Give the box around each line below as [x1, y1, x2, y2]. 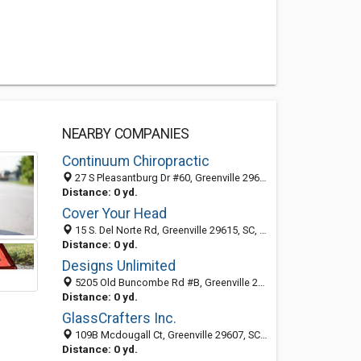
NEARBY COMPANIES [61, 126, 189, 142]
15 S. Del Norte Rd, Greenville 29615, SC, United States [72, 224, 259, 236]
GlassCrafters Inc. [61, 310, 176, 326]
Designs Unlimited [61, 258, 176, 274]
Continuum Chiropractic [61, 153, 210, 169]
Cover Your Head [61, 205, 167, 222]
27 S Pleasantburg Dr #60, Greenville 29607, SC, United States [72, 172, 259, 184]
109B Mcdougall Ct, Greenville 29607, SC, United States [72, 329, 260, 341]
